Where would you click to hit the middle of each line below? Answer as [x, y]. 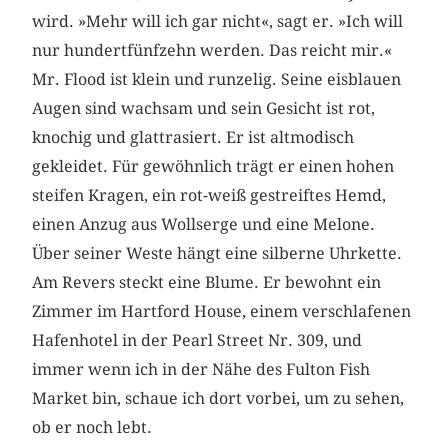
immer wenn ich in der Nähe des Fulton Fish [201, 369]
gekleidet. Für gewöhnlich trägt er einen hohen [213, 166]
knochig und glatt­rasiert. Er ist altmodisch [193, 137]
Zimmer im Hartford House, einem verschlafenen [222, 311]
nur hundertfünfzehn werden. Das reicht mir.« [212, 50]
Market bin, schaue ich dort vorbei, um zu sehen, [218, 398]
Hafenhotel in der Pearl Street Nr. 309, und [197, 340]
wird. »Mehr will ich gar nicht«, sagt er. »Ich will [218, 21]
